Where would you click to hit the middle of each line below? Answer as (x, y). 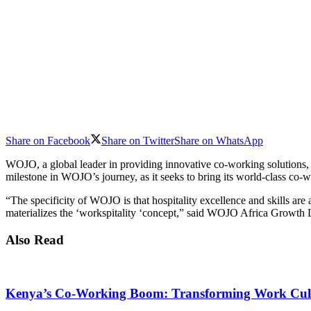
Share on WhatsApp (219, 140)
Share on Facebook (48, 140)
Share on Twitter (138, 140)
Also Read (35, 239)
